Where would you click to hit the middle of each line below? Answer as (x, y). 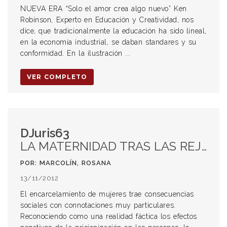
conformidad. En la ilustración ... (76, 53)
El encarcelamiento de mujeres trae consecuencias (107, 194)
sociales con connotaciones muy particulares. (98, 205)
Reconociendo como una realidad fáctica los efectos (109, 216)
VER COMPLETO (57, 77)
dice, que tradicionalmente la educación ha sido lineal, (113, 31)
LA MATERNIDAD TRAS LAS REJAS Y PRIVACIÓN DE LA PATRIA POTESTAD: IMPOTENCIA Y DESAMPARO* (111, 146)
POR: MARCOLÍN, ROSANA (66, 163)
